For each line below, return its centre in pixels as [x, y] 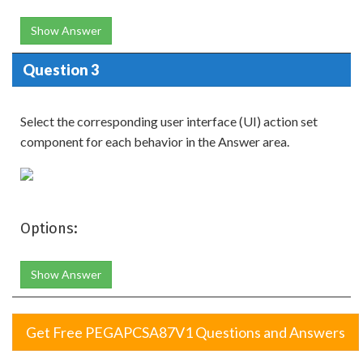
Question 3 [60, 69]
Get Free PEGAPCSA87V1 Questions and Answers [186, 333]
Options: [49, 229]
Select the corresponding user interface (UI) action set [169, 122]
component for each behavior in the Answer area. [155, 142]
